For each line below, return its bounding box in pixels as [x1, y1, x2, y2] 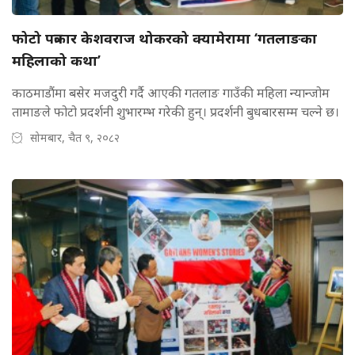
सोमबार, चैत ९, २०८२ [30, 130, 120, 146]
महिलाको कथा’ [12, 51, 101, 71]
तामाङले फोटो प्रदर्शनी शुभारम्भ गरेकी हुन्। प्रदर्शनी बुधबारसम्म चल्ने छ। [12, 103, 339, 121]
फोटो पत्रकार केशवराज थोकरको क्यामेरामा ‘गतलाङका [12, 29, 317, 48]
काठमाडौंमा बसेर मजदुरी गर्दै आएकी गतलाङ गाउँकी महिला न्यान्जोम [12, 84, 330, 102]
